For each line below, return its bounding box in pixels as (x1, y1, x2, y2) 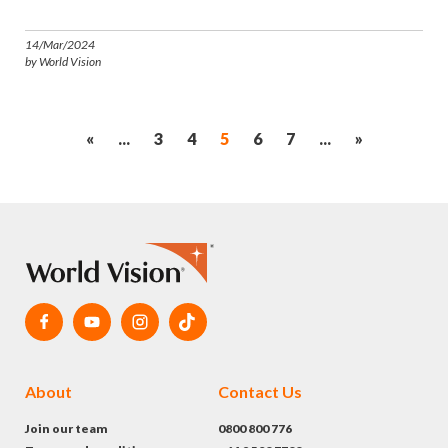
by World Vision (25, 53, 101, 69)
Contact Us (217, 381, 302, 401)
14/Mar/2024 (25, 36, 95, 52)
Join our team (25, 420, 108, 436)
